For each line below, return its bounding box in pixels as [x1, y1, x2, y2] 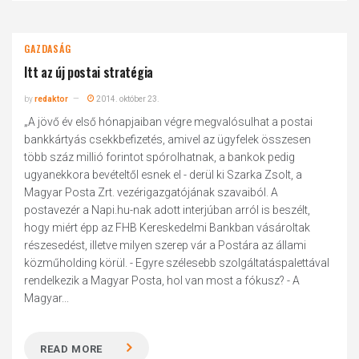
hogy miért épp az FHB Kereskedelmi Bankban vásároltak [24, 221, 311, 234]
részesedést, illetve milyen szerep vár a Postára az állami [24, 239, 307, 252]
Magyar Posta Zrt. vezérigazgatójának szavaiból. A [24, 186, 279, 199]
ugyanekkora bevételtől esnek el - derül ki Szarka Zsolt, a [24, 168, 303, 181]
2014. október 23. [95, 95, 160, 103]
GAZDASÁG [24, 42, 71, 55]
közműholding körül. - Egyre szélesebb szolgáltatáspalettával [24, 256, 330, 269]
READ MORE [40, 343, 103, 355]
